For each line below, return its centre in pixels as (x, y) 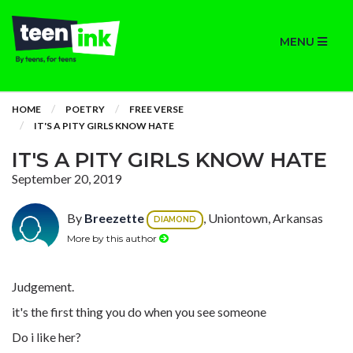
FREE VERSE (156, 109)
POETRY (85, 109)
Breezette (114, 218)
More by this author (113, 238)
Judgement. (43, 286)
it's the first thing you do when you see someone (139, 312)
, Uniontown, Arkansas (263, 218)
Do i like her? (46, 337)
